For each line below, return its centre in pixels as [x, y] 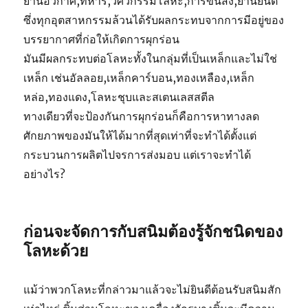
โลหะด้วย [56, 251]
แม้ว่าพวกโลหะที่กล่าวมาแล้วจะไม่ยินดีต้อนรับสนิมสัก [153, 290]
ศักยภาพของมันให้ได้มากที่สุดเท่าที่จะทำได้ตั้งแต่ [140, 136]
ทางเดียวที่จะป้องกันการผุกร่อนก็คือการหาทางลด [142, 117]
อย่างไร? [45, 174]
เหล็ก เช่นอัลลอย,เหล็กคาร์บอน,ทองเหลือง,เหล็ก [139, 78]
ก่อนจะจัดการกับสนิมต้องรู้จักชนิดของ [153, 232]
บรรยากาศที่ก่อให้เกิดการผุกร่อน [102, 40]
